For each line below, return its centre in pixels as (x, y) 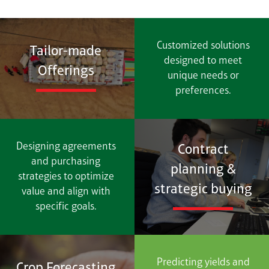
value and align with (66, 192)
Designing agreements (66, 147)
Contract (203, 150)
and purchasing (66, 162)
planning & (203, 170)
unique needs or (203, 76)
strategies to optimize (66, 177)
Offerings (66, 72)
